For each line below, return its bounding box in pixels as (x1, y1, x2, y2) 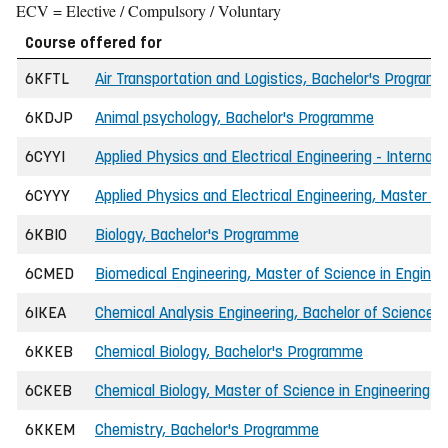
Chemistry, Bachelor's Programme (95, 420, 319, 439)
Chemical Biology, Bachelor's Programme (95, 342, 363, 361)
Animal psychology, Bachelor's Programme (95, 108, 374, 127)
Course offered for (25, 33, 162, 52)
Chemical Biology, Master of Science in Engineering (95, 381, 430, 400)
